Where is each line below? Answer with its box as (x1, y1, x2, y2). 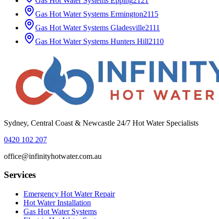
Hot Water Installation (23, 198, 91, 207)
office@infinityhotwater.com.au (4, 152, 102, 160)
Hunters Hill (110, 37, 149, 45)
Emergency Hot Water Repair (23, 190, 115, 198)
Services (4, 170, 36, 180)
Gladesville (110, 23, 145, 32)
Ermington (110, 9, 143, 18)
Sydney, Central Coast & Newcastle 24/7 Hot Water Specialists (4, 118, 198, 127)
